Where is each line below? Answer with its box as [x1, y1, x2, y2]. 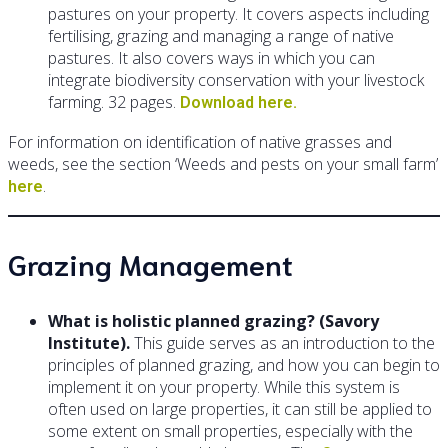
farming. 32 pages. [48, 91, 180, 114]
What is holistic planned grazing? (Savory [48, 310, 379, 332]
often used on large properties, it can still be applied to [48, 398, 432, 420]
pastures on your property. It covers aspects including [48, 3, 429, 26]
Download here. [180, 93, 297, 113]
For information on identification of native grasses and [8, 131, 392, 154]
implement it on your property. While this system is [48, 376, 400, 398]
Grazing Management [8, 244, 293, 283]
